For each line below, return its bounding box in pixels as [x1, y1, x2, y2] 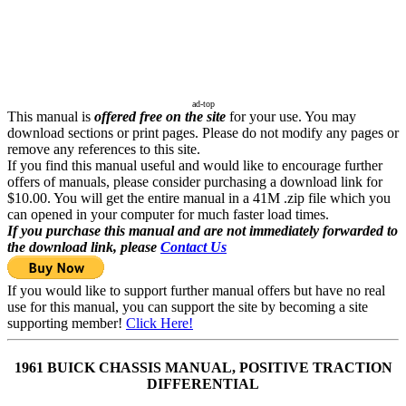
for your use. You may [226, 109, 356, 124]
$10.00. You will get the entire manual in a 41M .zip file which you [7, 190, 391, 206]
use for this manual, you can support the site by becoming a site [7, 299, 368, 314]
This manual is [7, 109, 94, 124]
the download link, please [7, 239, 160, 255]
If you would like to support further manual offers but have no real [7, 283, 385, 298]
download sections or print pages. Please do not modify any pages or [7, 125, 399, 140]
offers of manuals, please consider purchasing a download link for [7, 174, 382, 189]
